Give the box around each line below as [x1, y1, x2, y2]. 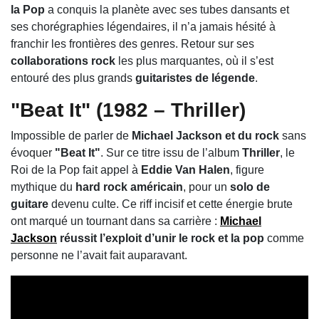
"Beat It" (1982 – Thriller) [11, 99, 246, 122]
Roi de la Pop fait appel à [11, 164, 141, 177]
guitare [11, 198, 48, 211]
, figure [230, 164, 264, 177]
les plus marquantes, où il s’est [115, 55, 273, 68]
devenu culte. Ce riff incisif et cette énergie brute [48, 198, 293, 211]
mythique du [11, 181, 75, 194]
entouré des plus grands [11, 72, 135, 85]
